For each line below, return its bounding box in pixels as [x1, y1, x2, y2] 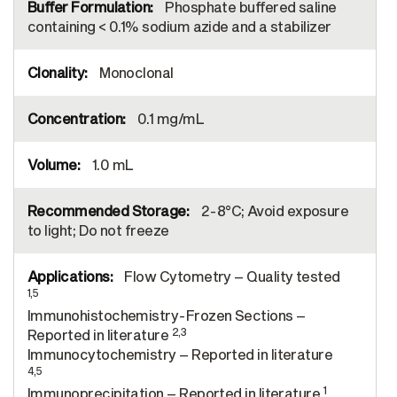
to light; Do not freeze [27, 222, 169, 238]
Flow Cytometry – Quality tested [121, 268, 340, 284]
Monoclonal [96, 64, 174, 81]
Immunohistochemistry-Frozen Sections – [27, 307, 306, 323]
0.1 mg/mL [134, 110, 205, 127]
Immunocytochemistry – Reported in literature [27, 346, 333, 362]
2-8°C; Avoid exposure [198, 202, 349, 219]
